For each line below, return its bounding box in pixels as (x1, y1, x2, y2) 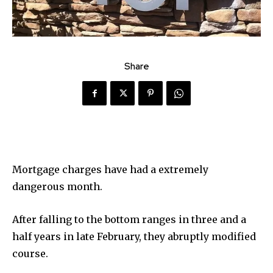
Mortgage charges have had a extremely (12, 163, 208, 176)
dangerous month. (12, 180, 102, 193)
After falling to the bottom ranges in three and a (12, 213, 246, 226)
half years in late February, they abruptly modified (12, 230, 256, 243)
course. (12, 247, 48, 260)
